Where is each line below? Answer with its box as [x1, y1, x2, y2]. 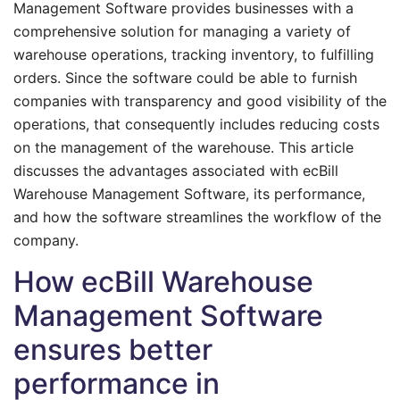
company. [13, 231, 79, 249]
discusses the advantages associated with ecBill [13, 162, 338, 179]
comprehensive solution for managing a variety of [13, 22, 351, 40]
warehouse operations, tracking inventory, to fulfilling [13, 46, 374, 63]
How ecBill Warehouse [13, 264, 313, 299]
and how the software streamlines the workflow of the [13, 208, 381, 226]
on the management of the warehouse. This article [13, 138, 354, 156]
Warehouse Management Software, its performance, [13, 185, 365, 203]
